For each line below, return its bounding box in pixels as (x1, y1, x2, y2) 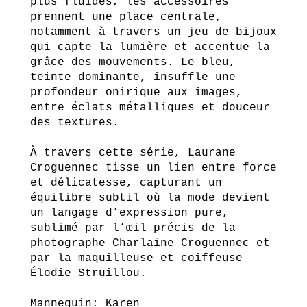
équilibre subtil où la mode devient (29, 192, 270, 204)
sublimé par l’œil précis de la (29, 222, 236, 234)
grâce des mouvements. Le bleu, (29, 56, 236, 69)
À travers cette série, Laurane (29, 147, 236, 159)
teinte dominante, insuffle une (29, 71, 236, 84)
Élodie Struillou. (29, 267, 147, 280)
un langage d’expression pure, (29, 207, 229, 219)
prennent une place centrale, (29, 11, 222, 23)
